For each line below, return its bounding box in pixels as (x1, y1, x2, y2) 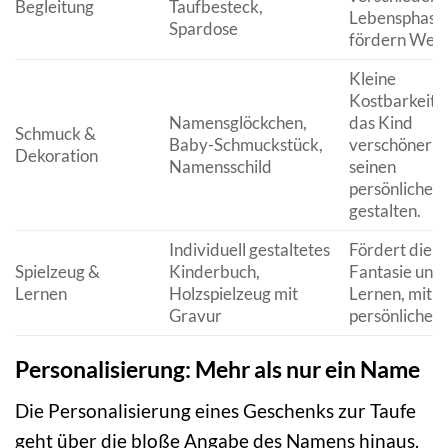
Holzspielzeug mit (168, 282, 298, 304)
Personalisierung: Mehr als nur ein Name (15, 355, 420, 384)
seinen (348, 155, 396, 177)
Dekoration (15, 144, 98, 166)
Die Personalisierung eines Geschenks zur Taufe (15, 398, 416, 422)
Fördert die (348, 238, 432, 260)
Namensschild (168, 155, 272, 177)
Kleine (348, 67, 396, 89)
